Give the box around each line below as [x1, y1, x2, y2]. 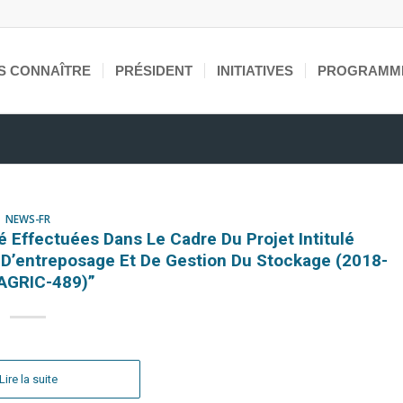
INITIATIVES [217, 63, 294, 78]
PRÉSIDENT [115, 63, 193, 78]
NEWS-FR [5, 211, 51, 226]
